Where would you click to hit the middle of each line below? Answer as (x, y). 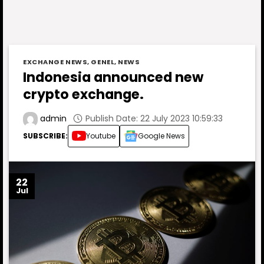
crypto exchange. (83, 94)
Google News (161, 136)
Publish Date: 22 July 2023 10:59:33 (153, 118)
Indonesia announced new (113, 77)
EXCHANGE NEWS (55, 62)
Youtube (101, 136)
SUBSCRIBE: (45, 136)
